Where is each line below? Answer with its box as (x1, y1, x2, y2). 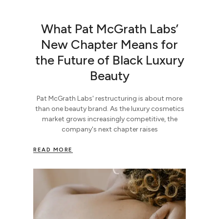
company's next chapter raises (61, 125, 158, 133)
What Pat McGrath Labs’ (41, 21, 178, 37)
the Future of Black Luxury (35, 52, 184, 68)
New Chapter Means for (41, 36, 178, 52)
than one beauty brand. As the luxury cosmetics (35, 104, 184, 113)
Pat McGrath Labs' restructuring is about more (37, 94, 182, 103)
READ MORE (33, 146, 73, 153)
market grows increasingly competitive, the (42, 114, 177, 123)
